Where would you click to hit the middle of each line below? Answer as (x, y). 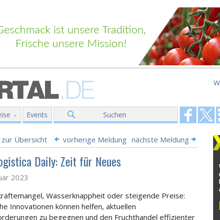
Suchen (115, 115)
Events (37, 115)
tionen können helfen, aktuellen (84, 206)
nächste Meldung (160, 139)
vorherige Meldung (95, 139)
